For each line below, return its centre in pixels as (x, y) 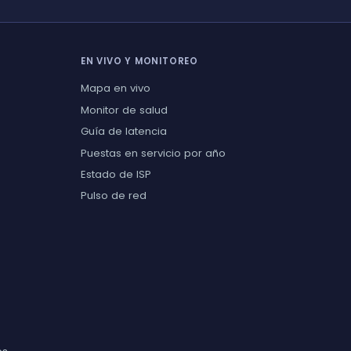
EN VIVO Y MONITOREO (139, 62)
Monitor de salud (124, 110)
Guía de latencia (123, 132)
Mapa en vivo (115, 89)
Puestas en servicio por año (153, 153)
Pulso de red (113, 196)
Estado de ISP (116, 174)
